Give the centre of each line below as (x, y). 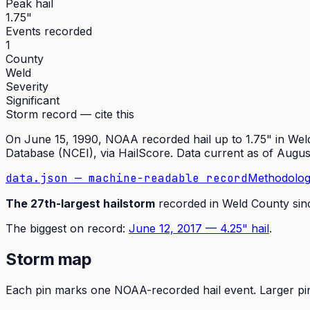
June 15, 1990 (61, 139)
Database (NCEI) (49, 153)
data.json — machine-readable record (127, 178)
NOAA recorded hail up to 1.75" (189, 139)
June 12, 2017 (165, 228)
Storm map (49, 259)
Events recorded (49, 31)
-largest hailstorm (106, 203)
